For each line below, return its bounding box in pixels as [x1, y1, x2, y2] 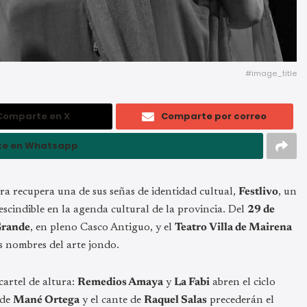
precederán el [207, 294, 274, 306]
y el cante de [79, 294, 144, 306]
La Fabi [174, 276, 210, 288]
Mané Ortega [13, 294, 79, 306]
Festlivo [238, 186, 278, 197]
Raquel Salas [144, 294, 207, 306]
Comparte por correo [161, 109, 267, 123]
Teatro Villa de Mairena [175, 221, 292, 233]
